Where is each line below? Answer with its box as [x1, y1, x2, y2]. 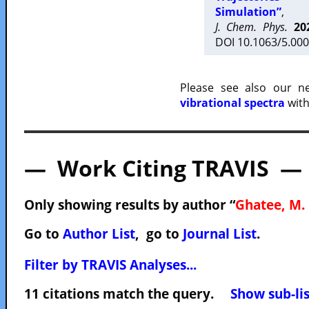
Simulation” [215, 4, 281, 19]
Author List [63, 225, 135, 242]
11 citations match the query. [24, 285, 230, 302]
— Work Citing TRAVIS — [24, 153, 302, 183]
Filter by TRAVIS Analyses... [24, 256, 197, 273]
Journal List [183, 225, 257, 242]
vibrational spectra [180, 95, 285, 110]
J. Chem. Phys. [215, 19, 288, 34]
